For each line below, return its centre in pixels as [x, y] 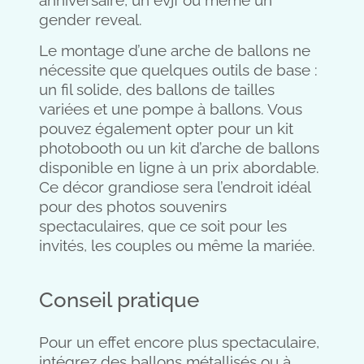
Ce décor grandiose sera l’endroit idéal [175, 187]
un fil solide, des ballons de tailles [157, 90]
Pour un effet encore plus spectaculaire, [179, 342]
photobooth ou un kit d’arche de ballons [179, 148]
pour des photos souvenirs [133, 207]
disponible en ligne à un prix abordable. [179, 168]
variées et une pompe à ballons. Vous [171, 109]
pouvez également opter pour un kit [166, 129]
